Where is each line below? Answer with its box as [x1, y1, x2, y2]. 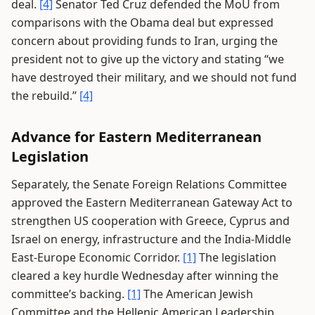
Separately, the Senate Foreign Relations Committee [11, 176, 287, 192]
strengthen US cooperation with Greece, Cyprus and [11, 213, 290, 229]
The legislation [196, 250, 276, 265]
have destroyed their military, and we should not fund [11, 70, 297, 85]
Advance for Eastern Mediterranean [11, 127, 262, 146]
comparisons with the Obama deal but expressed [11, 15, 274, 30]
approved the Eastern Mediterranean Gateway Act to [11, 195, 292, 210]
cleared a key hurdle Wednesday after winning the [11, 268, 278, 283]
